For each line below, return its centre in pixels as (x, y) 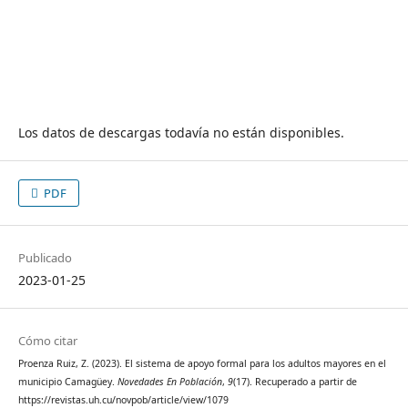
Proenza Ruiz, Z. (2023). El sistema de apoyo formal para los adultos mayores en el (202, 364)
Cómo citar (47, 341)
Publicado (45, 258)
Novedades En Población (169, 382)
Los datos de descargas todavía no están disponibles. (181, 133)
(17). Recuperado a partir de (295, 382)
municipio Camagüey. (67, 382)
